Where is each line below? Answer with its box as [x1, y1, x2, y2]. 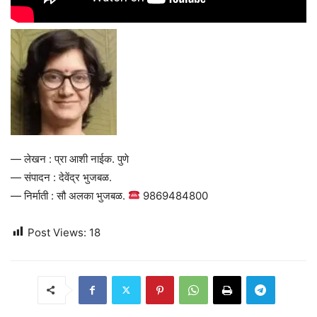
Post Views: [28, 225, 86, 239]
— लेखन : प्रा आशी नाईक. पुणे [11, 151, 129, 166]
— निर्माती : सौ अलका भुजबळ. [11, 188, 128, 202]
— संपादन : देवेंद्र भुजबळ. [11, 170, 112, 184]
